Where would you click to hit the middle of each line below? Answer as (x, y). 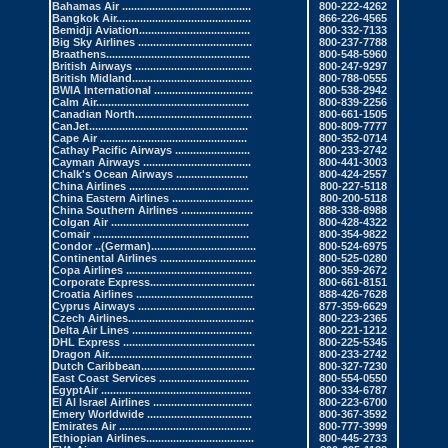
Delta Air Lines (90, 330)
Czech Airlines (90, 318)
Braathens (79, 54)
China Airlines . (92, 186)
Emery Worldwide (98, 414)
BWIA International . (104, 90)
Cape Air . (77, 138)
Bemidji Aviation (95, 30)
